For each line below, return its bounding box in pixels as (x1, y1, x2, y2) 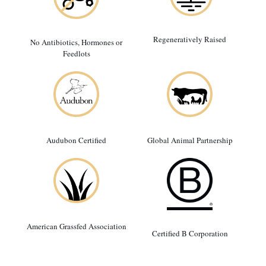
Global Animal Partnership (147, 134, 233, 145)
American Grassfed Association (26, 221, 126, 232)
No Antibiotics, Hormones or (30, 37, 122, 48)
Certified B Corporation (151, 228, 228, 239)
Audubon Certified (46, 134, 106, 145)
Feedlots (62, 48, 90, 59)
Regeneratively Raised (153, 34, 226, 45)
